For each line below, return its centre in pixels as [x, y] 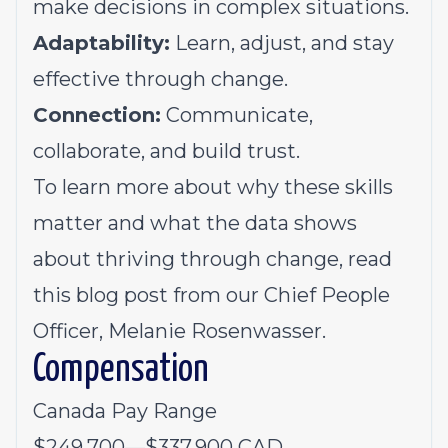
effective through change [158, 79]
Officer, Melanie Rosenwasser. [179, 331]
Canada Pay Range [125, 411]
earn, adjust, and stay [290, 43]
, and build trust [218, 151]
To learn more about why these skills [213, 187]
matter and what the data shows [195, 223]
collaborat [81, 151]
